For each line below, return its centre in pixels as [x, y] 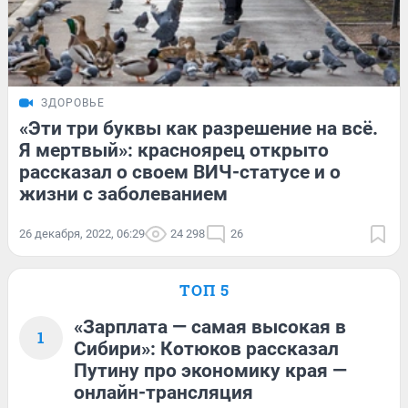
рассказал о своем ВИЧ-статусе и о [180, 173]
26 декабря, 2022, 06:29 [82, 234]
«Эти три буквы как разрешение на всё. [199, 129]
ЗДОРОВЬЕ [73, 103]
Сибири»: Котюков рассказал [206, 349]
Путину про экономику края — [210, 371]
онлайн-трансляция [163, 393]
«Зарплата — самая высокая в [210, 327]
